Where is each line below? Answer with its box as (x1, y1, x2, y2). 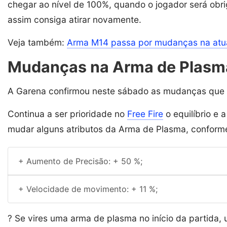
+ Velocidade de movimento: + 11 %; (18, 183, 158, 194)
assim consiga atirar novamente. (8, 14, 141, 25)
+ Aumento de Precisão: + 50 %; (18, 156, 142, 166)
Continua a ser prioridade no (8, 108, 127, 119)
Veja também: (8, 36, 67, 48)
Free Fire (127, 108, 163, 119)
